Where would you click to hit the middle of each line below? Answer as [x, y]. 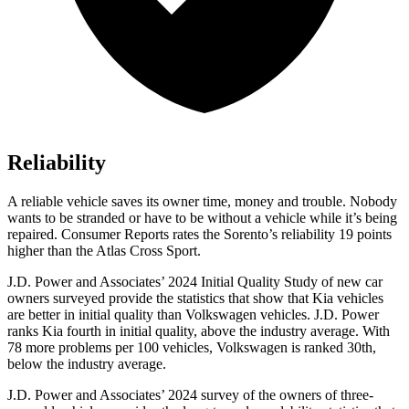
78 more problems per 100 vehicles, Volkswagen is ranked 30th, [192, 348]
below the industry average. [87, 364]
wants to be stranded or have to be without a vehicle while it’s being [202, 218]
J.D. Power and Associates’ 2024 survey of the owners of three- [190, 395]
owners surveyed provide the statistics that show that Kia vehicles [195, 299]
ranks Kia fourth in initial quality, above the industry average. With [199, 331]
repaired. [34, 235]
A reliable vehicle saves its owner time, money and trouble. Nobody [202, 202]
